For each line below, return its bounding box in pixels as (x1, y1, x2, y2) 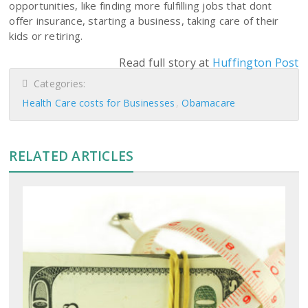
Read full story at (119, 55, 212, 71)
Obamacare (181, 96, 236, 110)
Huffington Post (212, 55, 299, 71)
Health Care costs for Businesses (22, 96, 175, 110)
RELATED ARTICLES (9, 146, 134, 166)
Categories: (27, 77, 86, 91)
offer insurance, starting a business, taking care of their (9, 14, 279, 28)
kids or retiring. (9, 29, 83, 43)
